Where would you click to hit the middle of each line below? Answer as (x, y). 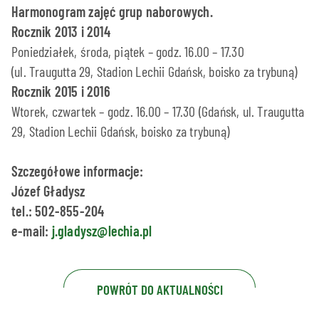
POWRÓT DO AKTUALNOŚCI (159, 290)
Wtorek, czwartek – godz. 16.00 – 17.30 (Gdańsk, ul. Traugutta (158, 111)
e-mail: (32, 231)
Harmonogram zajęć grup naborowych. (112, 12)
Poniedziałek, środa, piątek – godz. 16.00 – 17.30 (128, 52)
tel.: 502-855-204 (58, 211)
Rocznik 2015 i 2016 (61, 91)
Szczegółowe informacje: (78, 171)
